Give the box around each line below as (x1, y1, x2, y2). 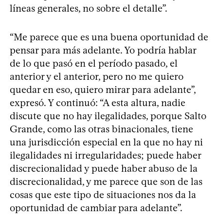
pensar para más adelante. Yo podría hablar (10, 44, 196, 56)
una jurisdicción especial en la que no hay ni (10, 136, 203, 148)
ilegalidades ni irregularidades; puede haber (10, 149, 201, 161)
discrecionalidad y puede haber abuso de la (10, 162, 198, 174)
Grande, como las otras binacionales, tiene (10, 123, 193, 135)
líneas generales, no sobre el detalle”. (10, 2, 167, 14)
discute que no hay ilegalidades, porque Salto (10, 109, 206, 122)
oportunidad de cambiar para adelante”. (10, 201, 182, 214)
